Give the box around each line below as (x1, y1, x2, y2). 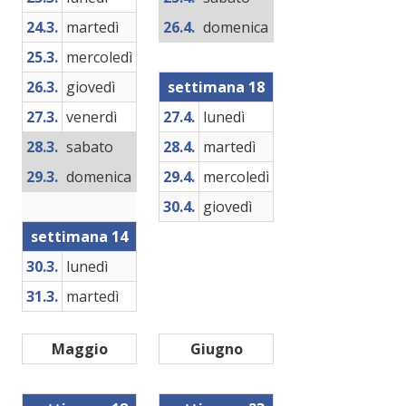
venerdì (66, 107, 117, 127)
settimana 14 (31, 227, 128, 246)
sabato (66, 137, 113, 157)
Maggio (51, 339, 108, 359)
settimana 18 (168, 77, 265, 97)
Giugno (189, 339, 243, 359)
